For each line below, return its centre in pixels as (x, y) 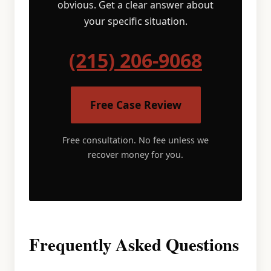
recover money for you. (135, 155)
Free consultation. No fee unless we (135, 140)
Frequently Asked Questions (134, 244)
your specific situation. (135, 21)
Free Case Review (135, 105)
